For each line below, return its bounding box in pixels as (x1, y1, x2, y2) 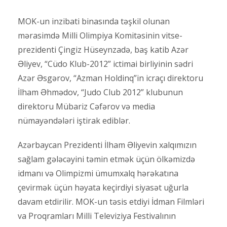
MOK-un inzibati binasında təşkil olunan (18, 16, 170, 27)
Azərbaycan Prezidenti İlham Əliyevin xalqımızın (18, 139, 197, 151)
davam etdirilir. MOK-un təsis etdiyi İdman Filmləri (18, 196, 204, 208)
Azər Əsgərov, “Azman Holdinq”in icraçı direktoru (18, 72, 203, 84)
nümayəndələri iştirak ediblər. (18, 115, 130, 127)
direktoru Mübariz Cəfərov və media (18, 101, 155, 112)
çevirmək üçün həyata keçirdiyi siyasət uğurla (18, 182, 188, 194)
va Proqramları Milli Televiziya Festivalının (18, 210, 176, 222)
